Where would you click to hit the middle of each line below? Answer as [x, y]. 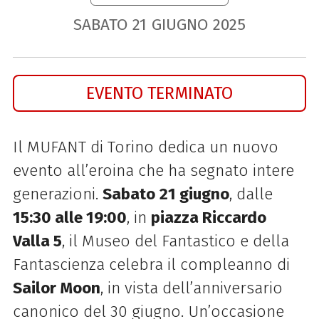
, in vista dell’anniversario [191, 288]
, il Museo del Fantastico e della [175, 241]
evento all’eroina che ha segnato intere [153, 170]
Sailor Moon [56, 288]
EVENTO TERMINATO [159, 93]
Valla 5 [37, 241]
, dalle [251, 194]
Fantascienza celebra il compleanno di [151, 264]
